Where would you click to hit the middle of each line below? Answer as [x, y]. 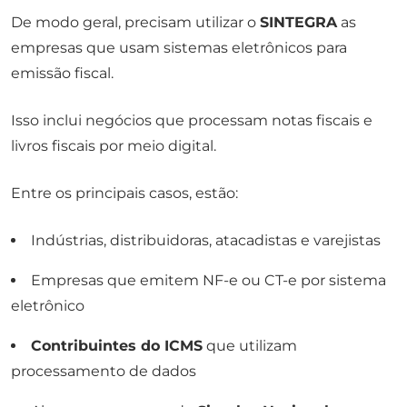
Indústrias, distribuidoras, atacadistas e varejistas [206, 240]
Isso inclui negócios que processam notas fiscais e [192, 120]
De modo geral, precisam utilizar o [135, 22]
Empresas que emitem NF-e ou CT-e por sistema [208, 280]
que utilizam [250, 345]
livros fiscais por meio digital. [114, 145]
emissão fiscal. [62, 73]
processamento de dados [104, 371]
